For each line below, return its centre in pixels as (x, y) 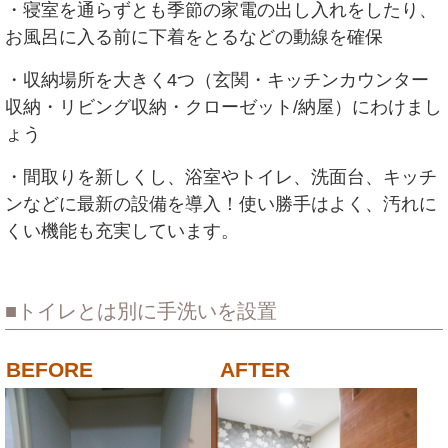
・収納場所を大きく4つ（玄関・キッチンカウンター (217, 79)
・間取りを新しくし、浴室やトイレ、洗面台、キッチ (221, 176)
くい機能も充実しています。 (122, 230)
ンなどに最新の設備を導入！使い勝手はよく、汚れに (221, 203)
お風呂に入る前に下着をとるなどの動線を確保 (194, 36)
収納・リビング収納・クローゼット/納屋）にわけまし (223, 106)
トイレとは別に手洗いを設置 (147, 310)
